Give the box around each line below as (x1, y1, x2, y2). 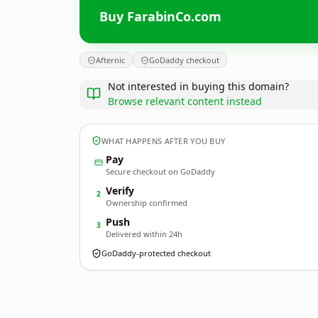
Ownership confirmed (106, 197, 187, 208)
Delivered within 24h (106, 229, 182, 239)
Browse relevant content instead (108, 94, 262, 108)
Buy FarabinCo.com (99, 7, 221, 25)
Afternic (96, 55, 125, 65)
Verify (106, 184, 134, 197)
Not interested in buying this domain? (108, 79, 289, 93)
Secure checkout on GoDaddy (106, 166, 215, 177)
